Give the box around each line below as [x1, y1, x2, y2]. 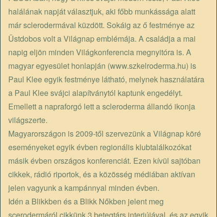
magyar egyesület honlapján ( [8, 60, 110, 71]
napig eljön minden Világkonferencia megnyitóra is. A [8, 46, 191, 58]
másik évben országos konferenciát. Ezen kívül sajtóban [8, 155, 201, 166]
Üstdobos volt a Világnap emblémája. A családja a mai [8, 33, 196, 44]
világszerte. [8, 114, 47, 125]
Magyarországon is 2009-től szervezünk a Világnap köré [8, 128, 201, 139]
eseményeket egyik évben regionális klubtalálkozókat [8, 141, 191, 153]
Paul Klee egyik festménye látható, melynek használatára [8, 74, 204, 85]
